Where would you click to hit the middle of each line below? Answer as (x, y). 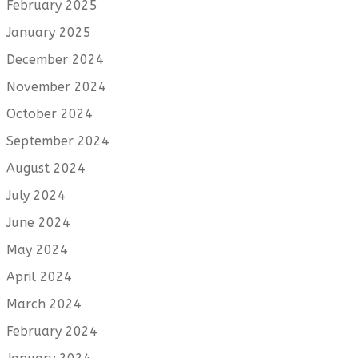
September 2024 (58, 141)
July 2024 (36, 196)
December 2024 (55, 60)
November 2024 (56, 87)
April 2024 (39, 277)
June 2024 (38, 223)
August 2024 (46, 169)
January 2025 (49, 33)
